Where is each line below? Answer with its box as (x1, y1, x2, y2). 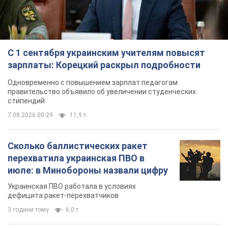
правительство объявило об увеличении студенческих (8, 87, 196, 96)
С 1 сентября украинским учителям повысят (8, 47, 205, 58)
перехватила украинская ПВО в (8, 152, 145, 163)
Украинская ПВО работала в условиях (8, 182, 136, 190)
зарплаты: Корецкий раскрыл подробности (8, 59, 201, 70)
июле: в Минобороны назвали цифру (8, 164, 168, 176)
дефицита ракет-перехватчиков (8, 191, 119, 199)
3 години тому (8, 206, 49, 213)
